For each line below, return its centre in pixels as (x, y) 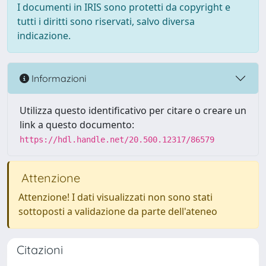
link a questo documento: (77, 125)
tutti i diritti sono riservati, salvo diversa (106, 21)
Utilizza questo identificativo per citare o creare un (133, 110)
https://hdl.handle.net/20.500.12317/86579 (117, 140)
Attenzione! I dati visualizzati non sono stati (115, 197)
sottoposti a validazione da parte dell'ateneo (118, 211)
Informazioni (58, 78)
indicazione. (44, 36)
